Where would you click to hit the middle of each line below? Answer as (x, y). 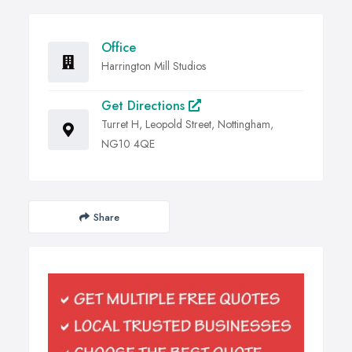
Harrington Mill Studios (154, 66)
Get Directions (145, 106)
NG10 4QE (128, 144)
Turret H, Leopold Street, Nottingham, (187, 125)
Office (119, 48)
